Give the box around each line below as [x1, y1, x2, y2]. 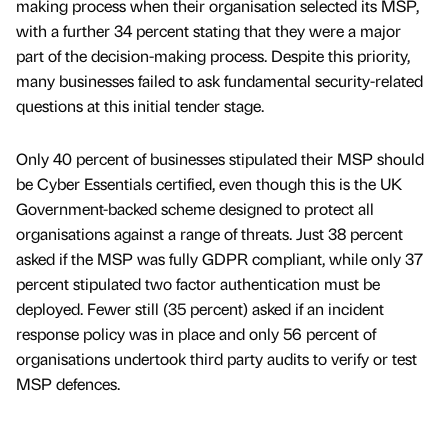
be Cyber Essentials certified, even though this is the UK [16, 172, 402, 194]
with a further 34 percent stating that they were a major [16, 19, 401, 41]
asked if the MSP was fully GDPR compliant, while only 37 [16, 247, 423, 269]
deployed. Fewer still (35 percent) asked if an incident [16, 297, 384, 319]
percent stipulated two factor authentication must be [16, 272, 380, 294]
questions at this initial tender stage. [16, 94, 264, 116]
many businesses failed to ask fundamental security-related [16, 69, 423, 91]
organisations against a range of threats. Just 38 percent [16, 222, 403, 244]
